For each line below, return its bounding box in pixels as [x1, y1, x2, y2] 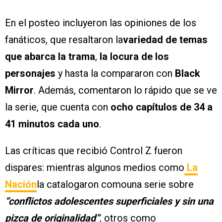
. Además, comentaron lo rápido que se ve [34, 84, 217, 96]
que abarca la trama [5, 50, 95, 62]
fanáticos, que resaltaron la [5, 33, 123, 46]
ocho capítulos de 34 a [111, 101, 213, 113]
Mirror [5, 84, 34, 96]
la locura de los [97, 50, 169, 62]
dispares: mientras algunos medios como [5, 161, 184, 173]
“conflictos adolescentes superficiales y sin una [5, 195, 214, 207]
